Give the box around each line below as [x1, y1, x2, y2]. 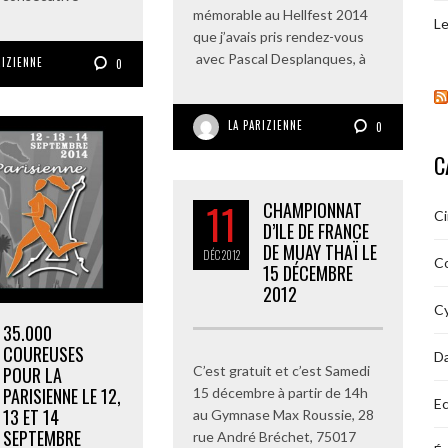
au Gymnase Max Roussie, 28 [193, 406, 374, 423]
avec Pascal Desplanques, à [193, 50, 366, 68]
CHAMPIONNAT [263, 197, 362, 223]
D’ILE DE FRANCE [263, 218, 369, 244]
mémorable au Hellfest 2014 [193, 6, 368, 24]
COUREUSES [3, 340, 84, 367]
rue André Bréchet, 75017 [193, 428, 356, 445]
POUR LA [3, 361, 62, 388]
